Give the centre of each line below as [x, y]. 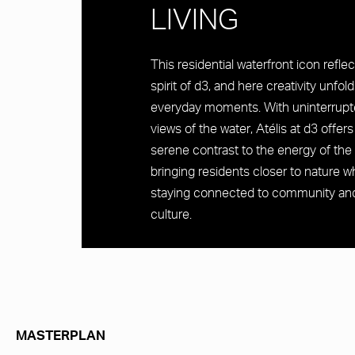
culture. [171, 216]
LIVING [195, 23]
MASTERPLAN [61, 337]
